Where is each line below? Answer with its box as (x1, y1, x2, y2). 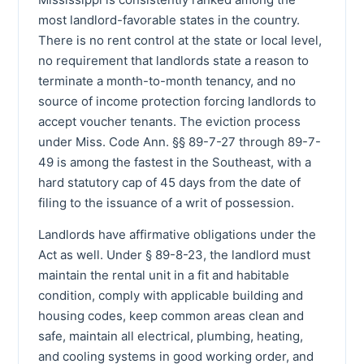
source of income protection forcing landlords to (38, 93, 316, 109)
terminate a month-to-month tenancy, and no (38, 72, 296, 89)
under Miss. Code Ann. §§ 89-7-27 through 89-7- (38, 133, 321, 149)
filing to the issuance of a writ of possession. (38, 194, 294, 210)
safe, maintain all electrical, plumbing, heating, (38, 327, 303, 344)
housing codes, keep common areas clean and (38, 307, 304, 323)
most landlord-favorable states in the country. (38, 11, 300, 28)
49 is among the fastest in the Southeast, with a (38, 154, 311, 170)
